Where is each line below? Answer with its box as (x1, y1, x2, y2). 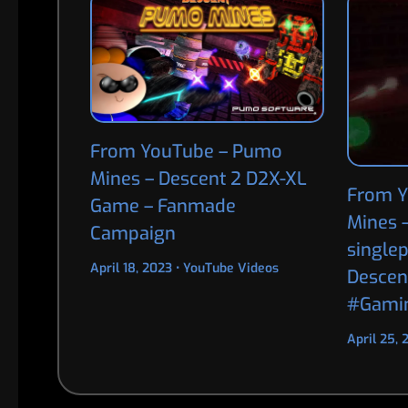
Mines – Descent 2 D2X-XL (89, 167, 307, 192)
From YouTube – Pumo (89, 139, 282, 165)
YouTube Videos (182, 260, 279, 278)
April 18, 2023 (89, 260, 176, 278)
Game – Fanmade (89, 194, 236, 219)
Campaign (89, 221, 176, 247)
